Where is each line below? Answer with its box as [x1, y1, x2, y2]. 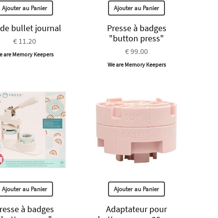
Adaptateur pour [106, 203, 167, 215]
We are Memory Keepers [107, 61, 166, 69]
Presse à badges [107, 22, 166, 34]
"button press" [109, 33, 164, 44]
